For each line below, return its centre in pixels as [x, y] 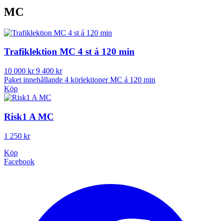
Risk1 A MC [29, 116]
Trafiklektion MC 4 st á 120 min [69, 52]
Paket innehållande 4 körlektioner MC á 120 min [80, 80]
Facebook [19, 161]
